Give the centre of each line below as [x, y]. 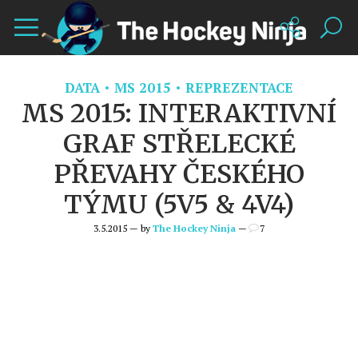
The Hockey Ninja [194, 228]
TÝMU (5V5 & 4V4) [179, 205]
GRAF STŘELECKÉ [179, 144]
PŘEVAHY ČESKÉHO [179, 174]
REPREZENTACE [239, 88]
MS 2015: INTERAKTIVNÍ [179, 113]
